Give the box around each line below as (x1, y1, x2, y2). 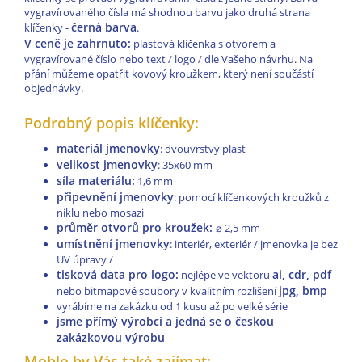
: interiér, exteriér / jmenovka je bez (170, 237, 338, 252)
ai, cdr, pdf (272, 267, 331, 283)
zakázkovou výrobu (57, 330, 165, 346)
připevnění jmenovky (57, 189, 174, 205)
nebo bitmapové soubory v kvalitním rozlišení (57, 284, 279, 299)
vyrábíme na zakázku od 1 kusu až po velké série (57, 299, 288, 314)
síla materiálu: (57, 173, 135, 189)
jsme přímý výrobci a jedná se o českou (57, 314, 274, 330)
